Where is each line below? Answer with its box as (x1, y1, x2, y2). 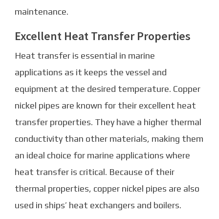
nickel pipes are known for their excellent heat (15, 100, 196, 111)
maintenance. (15, 6, 68, 17)
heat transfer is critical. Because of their (15, 167, 175, 177)
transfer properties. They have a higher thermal (15, 117, 201, 128)
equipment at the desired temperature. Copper (15, 84, 200, 94)
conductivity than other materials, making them (15, 133, 203, 144)
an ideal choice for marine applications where (15, 150, 190, 161)
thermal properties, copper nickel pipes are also (15, 183, 199, 194)
